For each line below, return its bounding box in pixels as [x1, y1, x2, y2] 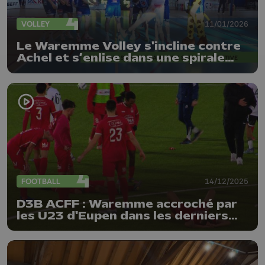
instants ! [17, 221, 76, 234]
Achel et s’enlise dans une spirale [17, 51, 225, 65]
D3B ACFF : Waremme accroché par [17, 197, 237, 211]
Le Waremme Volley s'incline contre [17, 40, 241, 53]
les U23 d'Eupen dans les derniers [17, 209, 228, 222]
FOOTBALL [21, 176, 60, 187]
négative [17, 63, 72, 77]
